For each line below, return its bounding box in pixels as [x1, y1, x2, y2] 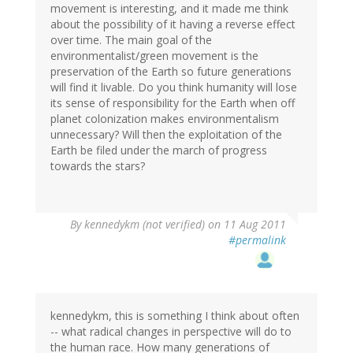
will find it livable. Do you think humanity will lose [50, 79, 297, 95]
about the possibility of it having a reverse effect [50, 16, 295, 32]
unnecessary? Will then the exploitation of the [50, 126, 282, 142]
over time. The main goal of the [50, 32, 212, 47]
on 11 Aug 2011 [205, 216, 286, 232]
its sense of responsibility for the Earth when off [50, 95, 295, 110]
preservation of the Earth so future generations [50, 63, 292, 79]
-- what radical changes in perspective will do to [50, 323, 292, 339]
